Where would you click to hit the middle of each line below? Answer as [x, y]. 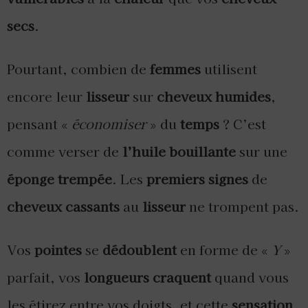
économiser [109, 124]
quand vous [250, 277]
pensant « [39, 124]
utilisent [229, 69]
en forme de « [224, 250]
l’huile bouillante [179, 152]
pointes [58, 250]
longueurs [117, 277]
